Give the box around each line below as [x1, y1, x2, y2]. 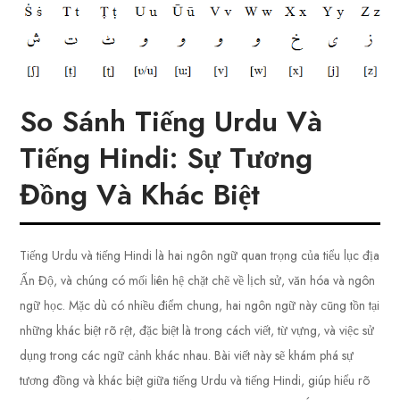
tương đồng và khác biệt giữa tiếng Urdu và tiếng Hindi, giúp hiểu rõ [20, 371, 371, 390]
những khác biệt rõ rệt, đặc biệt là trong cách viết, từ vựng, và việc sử [20, 321, 375, 340]
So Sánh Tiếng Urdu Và [20, 101, 323, 143]
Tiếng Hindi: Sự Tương [20, 137, 313, 179]
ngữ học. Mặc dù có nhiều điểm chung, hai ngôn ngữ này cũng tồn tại [20, 296, 380, 315]
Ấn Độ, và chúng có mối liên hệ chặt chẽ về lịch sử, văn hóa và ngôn [20, 271, 376, 290]
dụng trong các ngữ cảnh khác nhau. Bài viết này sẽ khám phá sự [20, 346, 354, 365]
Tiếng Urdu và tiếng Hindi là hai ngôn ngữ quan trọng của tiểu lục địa [20, 246, 380, 265]
